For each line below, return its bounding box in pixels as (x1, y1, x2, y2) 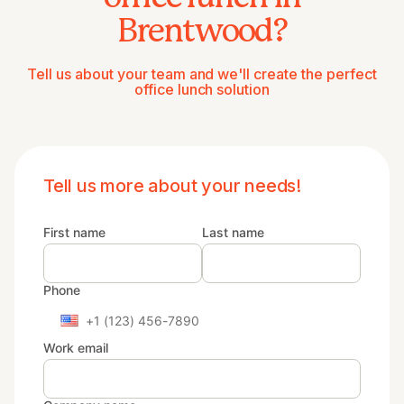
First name (43, 224, 106, 240)
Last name (202, 224, 264, 240)
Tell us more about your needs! (43, 174, 301, 197)
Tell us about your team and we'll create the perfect (27, 64, 377, 83)
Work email (43, 339, 108, 355)
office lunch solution (133, 79, 271, 98)
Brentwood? (117, 14, 287, 48)
